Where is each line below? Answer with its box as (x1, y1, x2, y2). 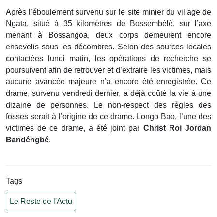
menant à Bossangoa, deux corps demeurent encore (6, 31, 211, 40)
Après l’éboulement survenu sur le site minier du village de (6, 8, 211, 16)
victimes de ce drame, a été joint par (6, 124, 143, 133)
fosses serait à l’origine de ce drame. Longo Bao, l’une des (6, 112, 211, 121)
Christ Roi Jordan (143, 124, 212, 133)
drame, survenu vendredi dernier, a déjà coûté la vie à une (6, 89, 211, 98)
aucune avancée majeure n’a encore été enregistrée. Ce (6, 77, 211, 86)
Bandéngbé (6, 136, 49, 144)
